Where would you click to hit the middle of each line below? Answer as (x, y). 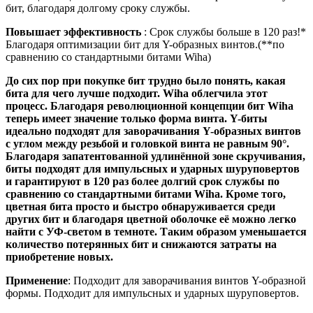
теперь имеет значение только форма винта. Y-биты (137, 118)
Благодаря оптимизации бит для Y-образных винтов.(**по (145, 44)
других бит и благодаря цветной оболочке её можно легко (151, 219)
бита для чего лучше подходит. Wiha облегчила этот (137, 93)
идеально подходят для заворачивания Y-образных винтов (153, 131)
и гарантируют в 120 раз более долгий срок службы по (143, 181)
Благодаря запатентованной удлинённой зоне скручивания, (155, 156)
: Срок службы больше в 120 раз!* (225, 31)
